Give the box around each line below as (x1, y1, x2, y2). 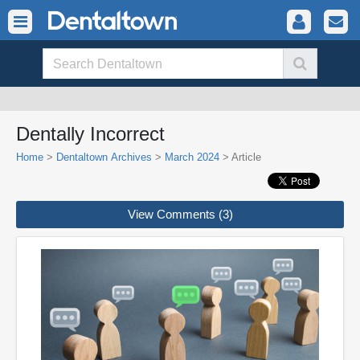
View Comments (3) (127, 207, 233, 221)
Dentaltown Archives (56, 151, 152, 163)
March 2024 (165, 151, 219, 163)
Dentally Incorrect (16, 123, 165, 145)
